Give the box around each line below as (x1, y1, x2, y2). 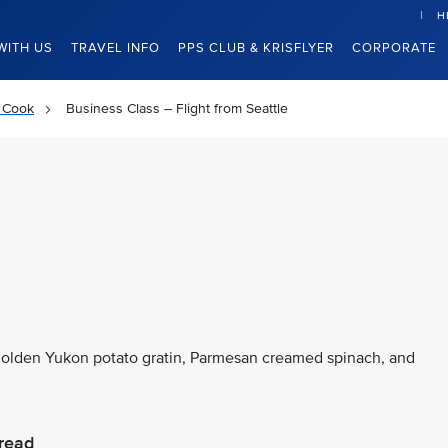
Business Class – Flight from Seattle (66, 100, 288, 117)
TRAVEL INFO (71, 40, 160, 56)
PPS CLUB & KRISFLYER (178, 40, 334, 56)
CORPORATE (352, 40, 436, 56)
